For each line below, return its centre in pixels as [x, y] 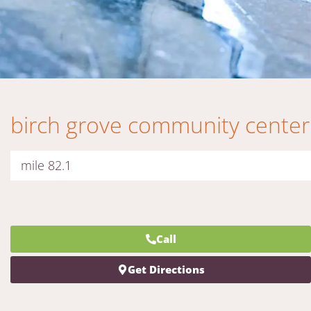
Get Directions [166, 269]
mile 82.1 [46, 165]
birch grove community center [160, 124]
